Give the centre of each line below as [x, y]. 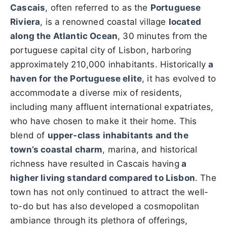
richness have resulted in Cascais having [95, 164]
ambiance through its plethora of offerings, [99, 220]
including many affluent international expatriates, [112, 107]
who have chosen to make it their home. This [104, 121]
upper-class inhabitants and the [118, 135]
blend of [29, 135]
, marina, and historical [150, 149]
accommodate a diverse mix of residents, [96, 93]
